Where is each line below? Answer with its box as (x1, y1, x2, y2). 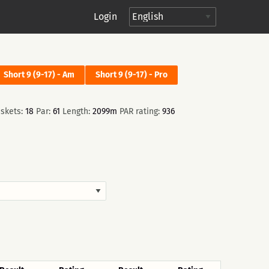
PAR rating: (119, 106, 160, 116)
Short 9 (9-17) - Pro (95, 70, 168, 80)
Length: (62, 106, 90, 116)
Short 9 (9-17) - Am (4, 70, 74, 80)
